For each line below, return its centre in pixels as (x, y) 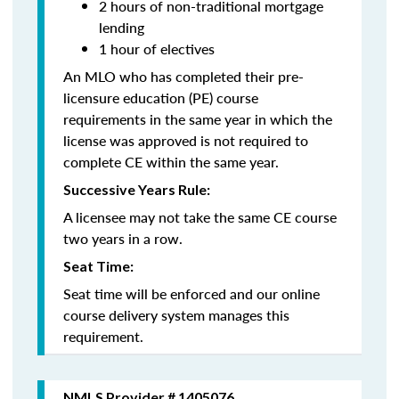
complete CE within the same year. (171, 162)
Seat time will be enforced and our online (191, 293)
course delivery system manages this (176, 315)
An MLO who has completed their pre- (183, 76)
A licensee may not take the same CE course (200, 217)
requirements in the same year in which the (198, 119)
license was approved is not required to (186, 140)
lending (122, 27)
